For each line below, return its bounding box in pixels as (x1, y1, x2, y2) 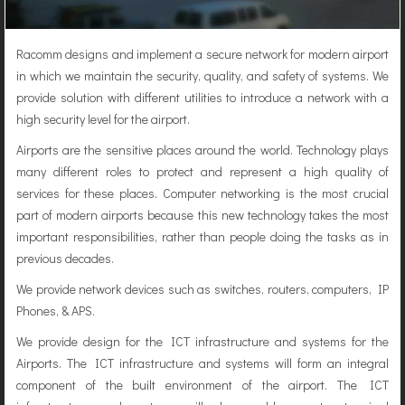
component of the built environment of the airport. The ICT (16, 376, 389, 393)
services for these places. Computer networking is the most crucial (16, 184, 389, 202)
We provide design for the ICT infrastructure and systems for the (16, 333, 389, 350)
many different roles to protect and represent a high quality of (16, 163, 389, 180)
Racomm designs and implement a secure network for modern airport (16, 45, 389, 62)
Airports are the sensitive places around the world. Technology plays (16, 141, 389, 158)
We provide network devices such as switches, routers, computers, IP (16, 280, 389, 297)
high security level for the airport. (16, 110, 190, 127)
